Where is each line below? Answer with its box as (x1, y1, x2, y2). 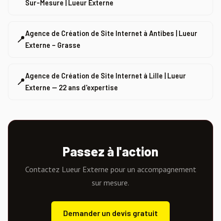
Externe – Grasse (25, 40, 80, 49)
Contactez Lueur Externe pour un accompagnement (25, 164, 196, 174)
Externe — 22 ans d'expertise (25, 83, 118, 92)
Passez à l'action (63, 143, 158, 159)
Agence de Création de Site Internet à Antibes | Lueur (25, 29, 197, 37)
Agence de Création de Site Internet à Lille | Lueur (25, 71, 186, 80)
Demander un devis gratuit (63, 208, 158, 218)
